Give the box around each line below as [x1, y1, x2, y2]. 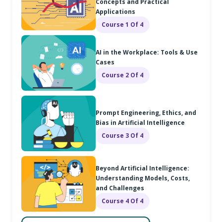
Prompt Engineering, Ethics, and [96, 108, 196, 117]
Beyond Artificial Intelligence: [96, 164, 189, 172]
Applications [96, 7, 135, 16]
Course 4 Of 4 [102, 196, 143, 205]
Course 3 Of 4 [102, 131, 143, 140]
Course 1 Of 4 [102, 20, 143, 29]
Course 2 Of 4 [102, 70, 143, 79]
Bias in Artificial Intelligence [96, 118, 185, 127]
